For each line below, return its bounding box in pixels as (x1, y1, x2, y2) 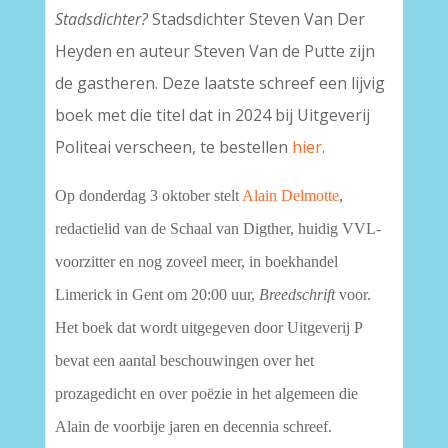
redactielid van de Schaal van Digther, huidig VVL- (54, 220, 381, 237)
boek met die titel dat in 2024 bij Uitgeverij (54, 104, 370, 126)
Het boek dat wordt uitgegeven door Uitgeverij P (54, 319, 362, 336)
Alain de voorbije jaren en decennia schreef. (54, 418, 332, 435)
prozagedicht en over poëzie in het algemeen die (54, 385, 358, 402)
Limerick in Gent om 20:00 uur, (54, 286, 259, 303)
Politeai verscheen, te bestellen (54, 136, 292, 158)
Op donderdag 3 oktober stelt (54, 187, 242, 204)
